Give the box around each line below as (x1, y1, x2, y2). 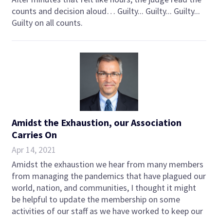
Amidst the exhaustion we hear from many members (12, 158, 203, 170)
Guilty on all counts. (12, 17, 83, 28)
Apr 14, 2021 (12, 144, 56, 155)
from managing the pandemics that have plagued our (12, 170, 206, 182)
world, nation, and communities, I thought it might (12, 182, 196, 193)
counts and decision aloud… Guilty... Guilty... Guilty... (12, 5, 200, 17)
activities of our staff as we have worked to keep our (12, 205, 203, 217)
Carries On (12, 128, 57, 141)
